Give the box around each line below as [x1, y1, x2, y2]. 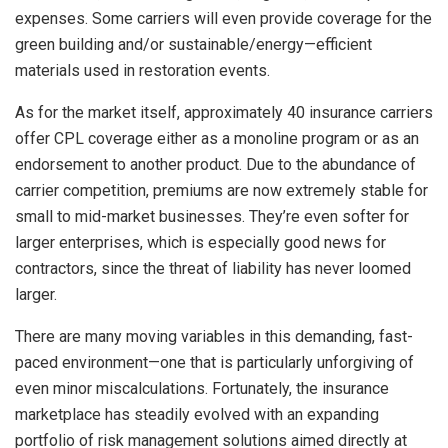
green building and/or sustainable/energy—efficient [15, 35, 372, 55]
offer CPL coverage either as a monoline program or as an [15, 129, 419, 149]
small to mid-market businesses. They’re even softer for [15, 207, 409, 227]
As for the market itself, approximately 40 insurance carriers [15, 103, 433, 123]
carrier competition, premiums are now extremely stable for [15, 181, 428, 201]
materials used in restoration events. [15, 61, 270, 81]
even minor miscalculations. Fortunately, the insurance [15, 379, 389, 399]
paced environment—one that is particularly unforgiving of [15, 353, 414, 373]
